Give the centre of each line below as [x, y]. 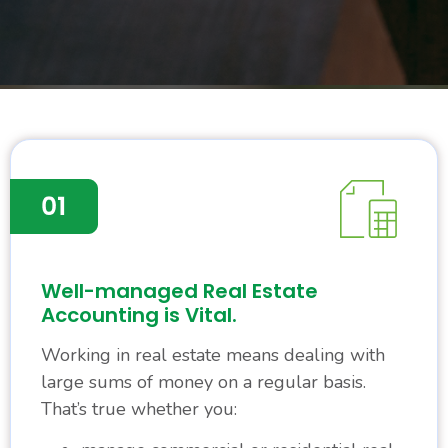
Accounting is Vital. [139, 314]
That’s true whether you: [139, 408]
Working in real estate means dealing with [213, 354]
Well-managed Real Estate [179, 290]
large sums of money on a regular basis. [203, 381]
